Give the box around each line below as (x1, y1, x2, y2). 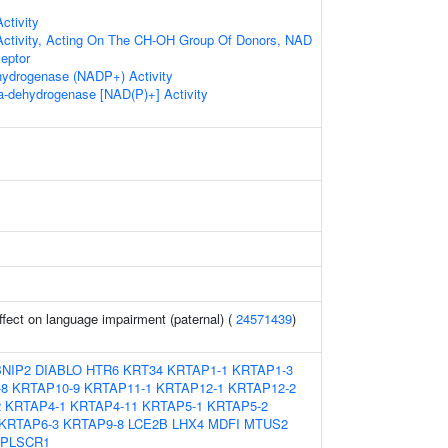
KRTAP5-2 (207, 396, 268, 415)
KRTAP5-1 (142, 396, 203, 415)
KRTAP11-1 (84, 378, 152, 397)
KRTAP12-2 (228, 378, 296, 397)
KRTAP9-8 (63, 414, 124, 433)
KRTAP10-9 (12, 378, 80, 397)
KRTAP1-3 (232, 360, 293, 379)
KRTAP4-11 (70, 396, 138, 415)
